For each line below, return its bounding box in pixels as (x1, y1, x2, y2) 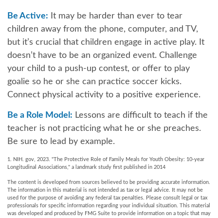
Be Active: (7, 12, 48, 20)
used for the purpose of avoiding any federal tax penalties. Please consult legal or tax (7, 195, 207, 200)
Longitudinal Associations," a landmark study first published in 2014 (7, 164, 165, 170)
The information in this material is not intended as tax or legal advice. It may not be (7, 187, 203, 193)
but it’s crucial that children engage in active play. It (7, 38, 204, 47)
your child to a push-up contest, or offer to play (7, 64, 190, 73)
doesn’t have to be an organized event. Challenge (7, 51, 197, 60)
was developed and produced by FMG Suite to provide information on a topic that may (7, 211, 211, 216)
